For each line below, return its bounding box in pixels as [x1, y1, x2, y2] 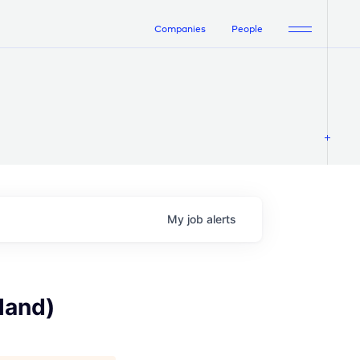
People [231, 24, 263, 35]
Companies [154, 24, 206, 35]
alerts [207, 212, 236, 227]
